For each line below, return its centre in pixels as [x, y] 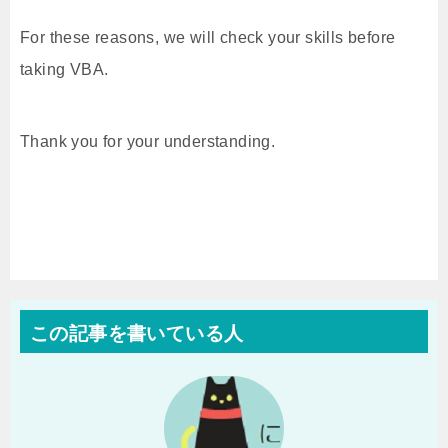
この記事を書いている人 [137, 333]
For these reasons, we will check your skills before [208, 37]
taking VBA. [64, 69]
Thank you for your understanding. [148, 141]
